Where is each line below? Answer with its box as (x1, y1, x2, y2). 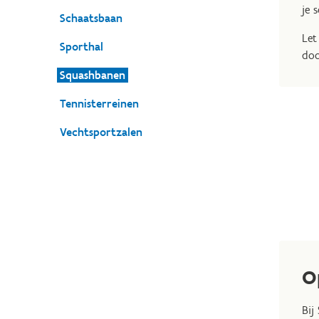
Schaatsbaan (60, 11, 122, 25)
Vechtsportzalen (60, 125, 142, 139)
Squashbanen (60, 68, 125, 82)
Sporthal (60, 40, 103, 53)
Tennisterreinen (60, 97, 139, 110)
